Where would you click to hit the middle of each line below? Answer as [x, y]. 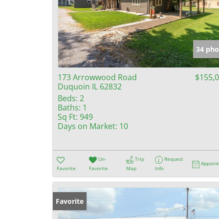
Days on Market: [88, 126]
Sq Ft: [68, 117]
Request [174, 159]
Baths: [69, 108]
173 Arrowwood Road [97, 77]
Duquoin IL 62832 [90, 87]
